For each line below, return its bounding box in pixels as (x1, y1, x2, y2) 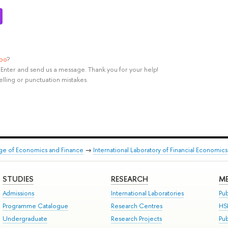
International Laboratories (110, 188, 184, 197)
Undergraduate (2, 214, 47, 223)
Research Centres (110, 201, 162, 210)
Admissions (2, 188, 34, 197)
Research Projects (110, 214, 162, 223)
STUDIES (2, 174, 34, 185)
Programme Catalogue (2, 201, 68, 210)
